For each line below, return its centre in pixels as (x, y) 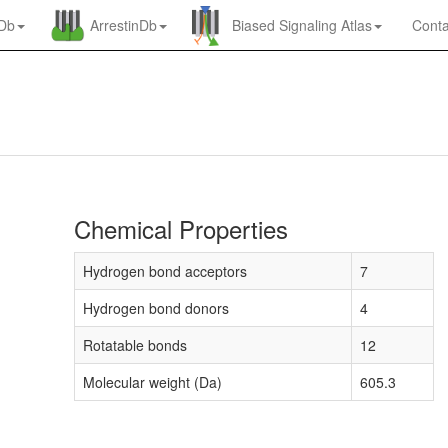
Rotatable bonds (135, 345)
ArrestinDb (123, 25)
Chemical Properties (181, 228)
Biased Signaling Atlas (302, 25)
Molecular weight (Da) (152, 382)
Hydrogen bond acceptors (165, 271)
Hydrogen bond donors (156, 308)
